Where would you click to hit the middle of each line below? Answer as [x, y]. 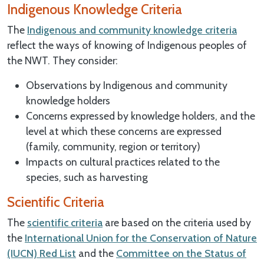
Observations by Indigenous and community [127, 85]
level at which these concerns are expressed [124, 131]
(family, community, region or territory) [113, 146]
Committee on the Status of [181, 253]
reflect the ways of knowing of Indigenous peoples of [127, 45]
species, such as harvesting [87, 177]
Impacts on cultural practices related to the [123, 161]
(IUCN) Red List [42, 253]
